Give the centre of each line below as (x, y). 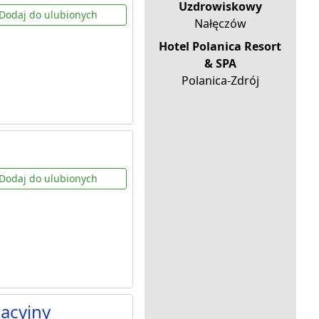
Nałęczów (220, 24)
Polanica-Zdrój (220, 81)
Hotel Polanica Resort (220, 47)
